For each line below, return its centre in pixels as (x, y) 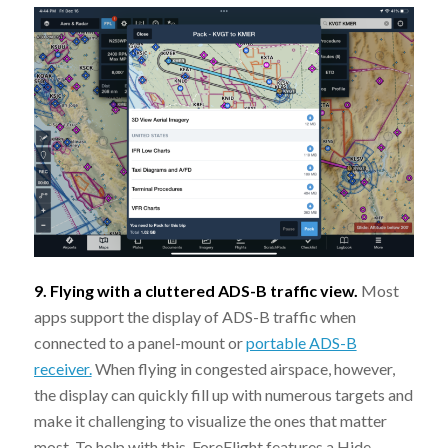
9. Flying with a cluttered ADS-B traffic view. (197, 291)
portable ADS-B (301, 343)
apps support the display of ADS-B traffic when (194, 317)
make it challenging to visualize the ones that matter (210, 421)
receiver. (62, 369)
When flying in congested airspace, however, (243, 369)
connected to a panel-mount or (139, 343)
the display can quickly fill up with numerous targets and (223, 395)
